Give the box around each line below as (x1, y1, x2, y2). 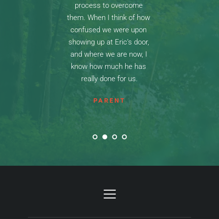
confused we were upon (70, 25, 147, 34)
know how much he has (71, 62, 146, 71)
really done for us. (81, 74, 138, 83)
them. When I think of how (67, 13, 150, 22)
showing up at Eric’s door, (68, 37, 149, 46)
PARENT (93, 96, 126, 104)
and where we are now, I (70, 49, 147, 59)
